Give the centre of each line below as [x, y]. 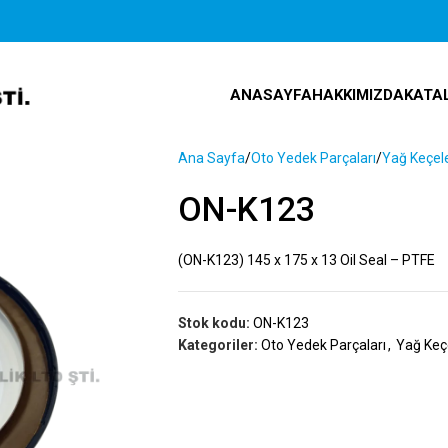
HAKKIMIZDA [357, 94]
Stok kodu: [215, 323]
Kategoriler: [217, 345]
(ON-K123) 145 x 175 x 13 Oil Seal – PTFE [306, 260]
